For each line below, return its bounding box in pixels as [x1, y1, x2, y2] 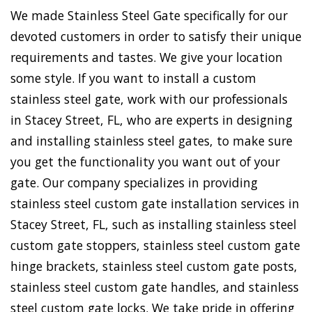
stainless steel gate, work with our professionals [10, 91, 288, 108]
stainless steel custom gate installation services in [10, 195, 299, 212]
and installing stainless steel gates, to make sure [10, 132, 292, 150]
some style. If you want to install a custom [10, 70, 256, 87]
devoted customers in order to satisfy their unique [10, 28, 302, 45]
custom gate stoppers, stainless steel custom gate [10, 237, 300, 254]
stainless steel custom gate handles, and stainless [10, 279, 299, 296]
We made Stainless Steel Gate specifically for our [10, 7, 288, 24]
